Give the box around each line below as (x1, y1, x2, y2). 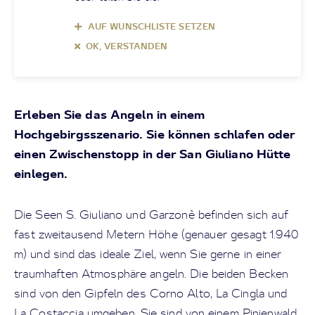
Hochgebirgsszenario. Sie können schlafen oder (14, 127, 295, 141)
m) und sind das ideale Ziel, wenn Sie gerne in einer (14, 247, 282, 261)
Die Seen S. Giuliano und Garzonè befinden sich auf (14, 207, 288, 221)
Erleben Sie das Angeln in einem (14, 107, 205, 122)
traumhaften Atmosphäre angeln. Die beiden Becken (14, 266, 289, 281)
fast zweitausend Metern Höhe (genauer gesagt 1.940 (14, 227, 299, 241)
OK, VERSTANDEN (86, 41, 168, 51)
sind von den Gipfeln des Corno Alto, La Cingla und (14, 286, 288, 300)
